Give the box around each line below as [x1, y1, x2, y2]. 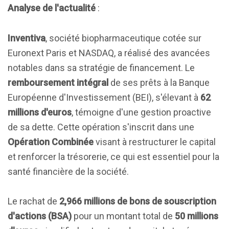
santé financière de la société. [8, 166, 129, 177]
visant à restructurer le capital [94, 136, 216, 147]
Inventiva [8, 33, 45, 43]
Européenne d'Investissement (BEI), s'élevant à [8, 92, 200, 103]
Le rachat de [8, 196, 59, 207]
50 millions [175, 211, 218, 221]
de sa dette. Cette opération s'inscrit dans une [8, 122, 194, 132]
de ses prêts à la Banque [108, 77, 210, 88]
